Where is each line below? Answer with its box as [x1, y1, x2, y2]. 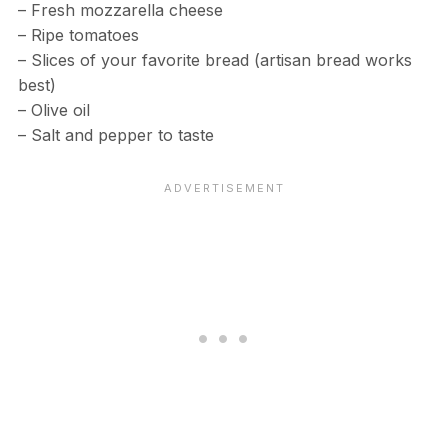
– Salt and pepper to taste [17, 125, 214, 146]
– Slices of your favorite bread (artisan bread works [17, 50, 412, 71]
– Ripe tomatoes [17, 25, 139, 46]
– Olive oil [17, 100, 90, 121]
